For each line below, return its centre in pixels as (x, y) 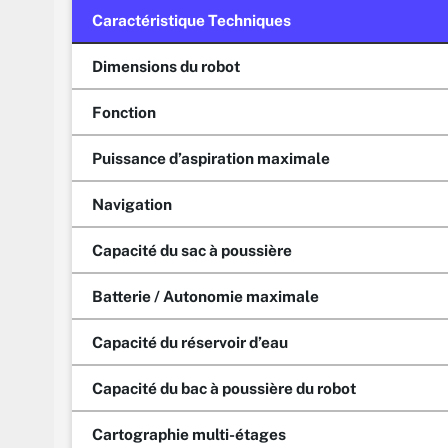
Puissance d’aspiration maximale (211, 157)
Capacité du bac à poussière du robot (224, 387)
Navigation (132, 203)
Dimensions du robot (166, 65)
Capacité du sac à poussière (192, 249)
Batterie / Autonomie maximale (205, 295)
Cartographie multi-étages (189, 433)
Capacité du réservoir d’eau (190, 341)
